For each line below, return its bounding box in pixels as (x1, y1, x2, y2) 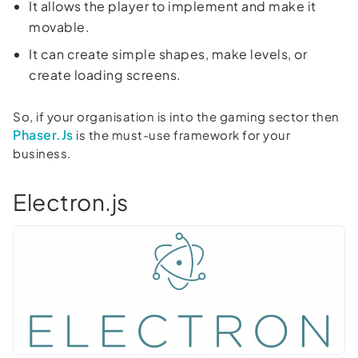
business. (13, 145, 71, 161)
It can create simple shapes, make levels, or (29, 46, 307, 63)
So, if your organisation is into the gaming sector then (13, 109, 340, 125)
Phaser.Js (13, 126, 74, 144)
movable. (29, 18, 89, 36)
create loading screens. (29, 66, 181, 84)
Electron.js (13, 188, 129, 217)
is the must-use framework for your (73, 127, 290, 143)
